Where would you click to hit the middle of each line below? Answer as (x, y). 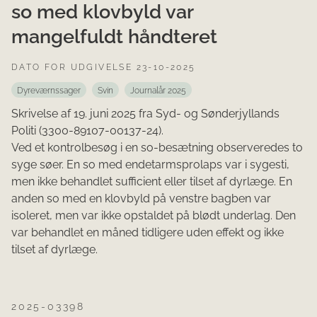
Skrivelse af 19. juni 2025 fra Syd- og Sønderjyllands (145, 114)
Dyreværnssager (49, 91)
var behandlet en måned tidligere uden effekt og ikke (148, 233)
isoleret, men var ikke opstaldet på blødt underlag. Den (154, 216)
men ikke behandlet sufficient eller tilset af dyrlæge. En (152, 182)
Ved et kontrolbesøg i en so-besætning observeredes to (157, 148)
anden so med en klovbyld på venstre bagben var (141, 199)
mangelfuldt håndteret (114, 36)
